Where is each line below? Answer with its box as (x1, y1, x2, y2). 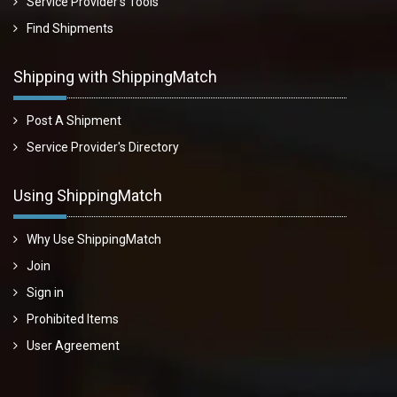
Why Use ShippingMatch (27, 231, 161, 246)
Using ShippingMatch (13, 185, 162, 205)
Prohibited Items (27, 311, 119, 326)
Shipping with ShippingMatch (13, 66, 217, 86)
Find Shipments (27, 20, 113, 35)
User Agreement (27, 338, 120, 353)
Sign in (27, 284, 64, 300)
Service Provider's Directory (27, 139, 179, 154)
